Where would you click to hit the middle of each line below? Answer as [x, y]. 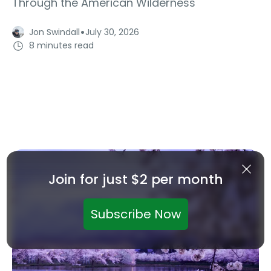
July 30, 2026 [112, 32]
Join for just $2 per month [135, 179]
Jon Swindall [54, 32]
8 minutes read [61, 46]
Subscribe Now [135, 214]
